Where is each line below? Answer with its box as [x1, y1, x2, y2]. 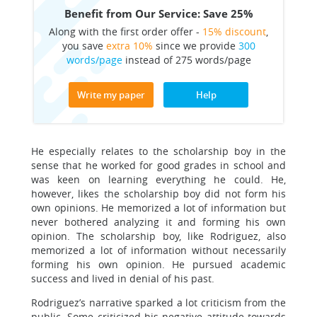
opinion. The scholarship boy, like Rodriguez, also [31, 229, 286, 243]
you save [62, 39, 106, 52]
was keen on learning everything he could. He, [31, 173, 286, 186]
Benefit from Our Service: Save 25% [64, 6, 253, 21]
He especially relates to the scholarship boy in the [31, 144, 286, 158]
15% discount [202, 25, 266, 38]
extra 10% [105, 39, 153, 52]
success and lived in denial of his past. [31, 272, 214, 285]
